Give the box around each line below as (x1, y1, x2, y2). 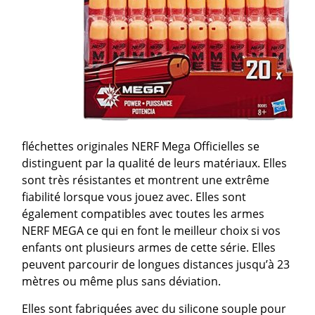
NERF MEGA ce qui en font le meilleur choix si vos (22, 223, 281, 239)
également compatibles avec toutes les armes (22, 206, 265, 222)
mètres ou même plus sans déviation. (22, 274, 221, 290)
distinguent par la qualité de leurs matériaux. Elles (22, 155, 288, 172)
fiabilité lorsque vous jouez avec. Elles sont (22, 189, 247, 205)
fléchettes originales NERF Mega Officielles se (22, 139, 260, 155)
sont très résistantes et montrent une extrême (22, 172, 270, 188)
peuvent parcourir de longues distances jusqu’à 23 (22, 257, 290, 273)
